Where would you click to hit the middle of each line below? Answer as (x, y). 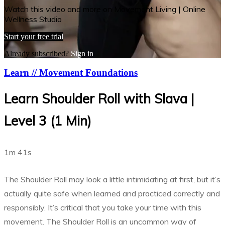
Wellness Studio (33, 19)
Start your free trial (34, 36)
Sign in (82, 53)
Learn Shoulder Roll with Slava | (99, 99)
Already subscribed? (37, 53)
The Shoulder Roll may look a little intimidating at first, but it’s (112, 180)
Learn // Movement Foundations (71, 73)
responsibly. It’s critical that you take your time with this (103, 208)
